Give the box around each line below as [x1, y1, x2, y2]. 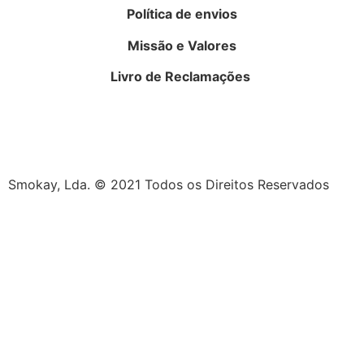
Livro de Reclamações [110, 68, 253, 85]
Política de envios [127, 6, 237, 23]
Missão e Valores [128, 37, 236, 54]
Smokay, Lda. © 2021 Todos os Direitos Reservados [8, 175, 329, 193]
